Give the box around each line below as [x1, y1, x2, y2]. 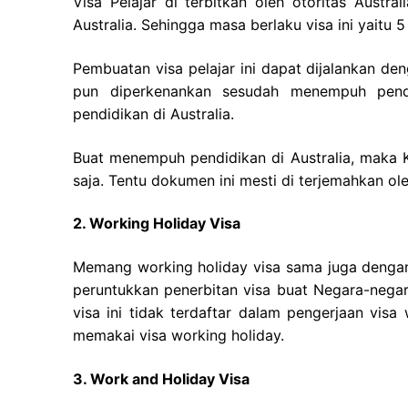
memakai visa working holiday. [73, 325, 284, 344]
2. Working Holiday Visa [73, 214, 240, 233]
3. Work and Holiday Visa [73, 369, 250, 388]
